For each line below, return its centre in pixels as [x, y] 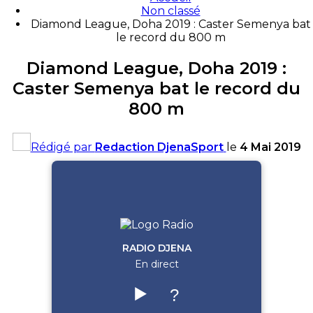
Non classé [170, 11]
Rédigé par [63, 147]
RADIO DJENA [156, 248]
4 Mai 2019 [270, 147]
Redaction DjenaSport [159, 147]
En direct [156, 264]
